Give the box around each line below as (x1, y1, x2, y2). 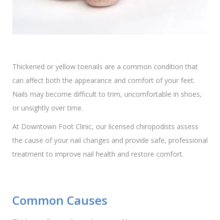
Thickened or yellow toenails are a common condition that (12, 61, 198, 71)
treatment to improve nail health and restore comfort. (12, 149, 184, 159)
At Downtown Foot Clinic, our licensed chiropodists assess (12, 121, 198, 131)
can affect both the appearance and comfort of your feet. (12, 75, 195, 85)
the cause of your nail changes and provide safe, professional (12, 135, 208, 145)
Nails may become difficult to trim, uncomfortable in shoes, (12, 89, 202, 99)
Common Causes (12, 192, 108, 208)
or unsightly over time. (12, 103, 83, 112)
